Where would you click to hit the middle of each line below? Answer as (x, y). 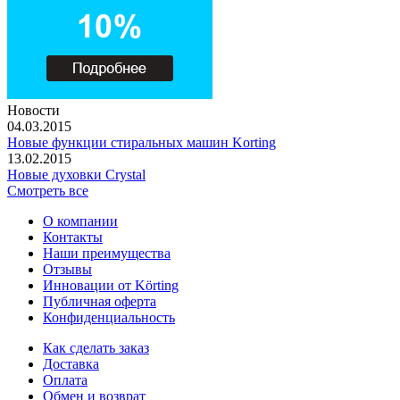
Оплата (65, 379)
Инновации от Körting (111, 285)
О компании (80, 221)
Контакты (73, 237)
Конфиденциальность (109, 317)
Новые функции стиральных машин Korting (142, 142)
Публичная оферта (100, 301)
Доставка (71, 363)
